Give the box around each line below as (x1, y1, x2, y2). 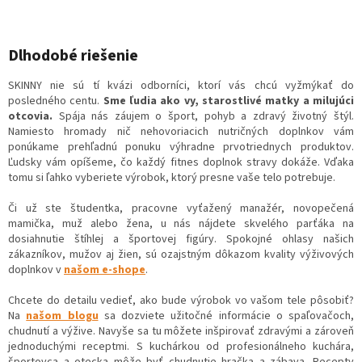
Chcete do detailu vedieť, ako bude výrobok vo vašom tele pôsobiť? (8, 292, 354, 309)
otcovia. (8, 107, 53, 124)
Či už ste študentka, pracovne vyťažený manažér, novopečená (8, 200, 354, 217)
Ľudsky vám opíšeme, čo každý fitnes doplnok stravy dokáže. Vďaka (8, 154, 354, 170)
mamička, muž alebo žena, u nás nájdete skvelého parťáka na (8, 215, 354, 232)
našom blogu (26, 307, 99, 324)
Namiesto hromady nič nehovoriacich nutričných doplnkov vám (8, 123, 354, 140)
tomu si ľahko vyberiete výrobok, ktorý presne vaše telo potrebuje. (8, 169, 335, 186)
